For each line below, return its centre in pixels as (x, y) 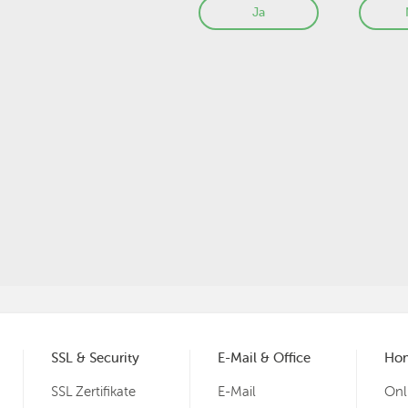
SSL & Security (95, 358)
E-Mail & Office (264, 358)
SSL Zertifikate (93, 392)
